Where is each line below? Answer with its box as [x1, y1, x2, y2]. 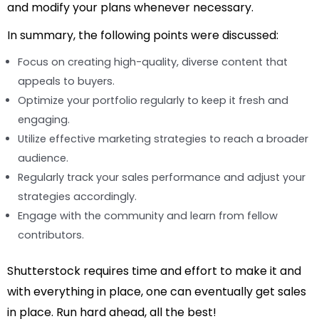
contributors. [18, 228, 84, 243]
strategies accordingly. [18, 189, 137, 204]
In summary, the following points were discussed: [7, 27, 278, 44]
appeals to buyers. [18, 74, 115, 89]
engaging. [18, 113, 70, 127]
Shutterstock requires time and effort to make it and [7, 263, 301, 280]
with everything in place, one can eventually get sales [7, 283, 306, 300]
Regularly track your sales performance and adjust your [18, 170, 305, 185]
